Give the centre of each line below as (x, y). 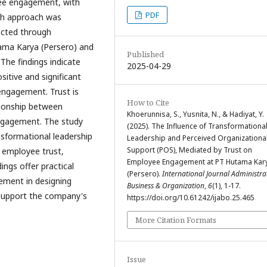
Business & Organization (165, 186)
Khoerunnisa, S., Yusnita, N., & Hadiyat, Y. (195, 114)
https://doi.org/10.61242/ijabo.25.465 (190, 198)
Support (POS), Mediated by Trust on (189, 150)
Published (145, 55)
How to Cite (148, 103)
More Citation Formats (176, 220)
